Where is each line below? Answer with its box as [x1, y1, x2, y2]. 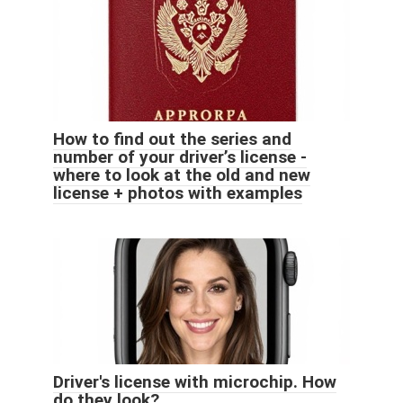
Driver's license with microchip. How [53, 371, 336, 392]
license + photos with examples [53, 182, 302, 203]
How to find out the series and [53, 128, 291, 149]
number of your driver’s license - [53, 146, 307, 167]
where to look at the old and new [53, 164, 310, 185]
